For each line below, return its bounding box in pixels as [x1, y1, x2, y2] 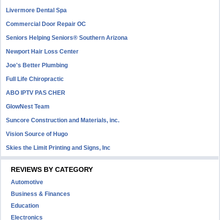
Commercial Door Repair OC [6, 21, 86, 27]
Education [11, 202, 39, 209]
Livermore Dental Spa [6, 7, 67, 14]
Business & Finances [11, 191, 71, 197]
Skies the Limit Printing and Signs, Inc [6, 144, 111, 151]
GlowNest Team [6, 103, 50, 110]
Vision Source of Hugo [6, 131, 68, 137]
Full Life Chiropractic [6, 76, 64, 82]
